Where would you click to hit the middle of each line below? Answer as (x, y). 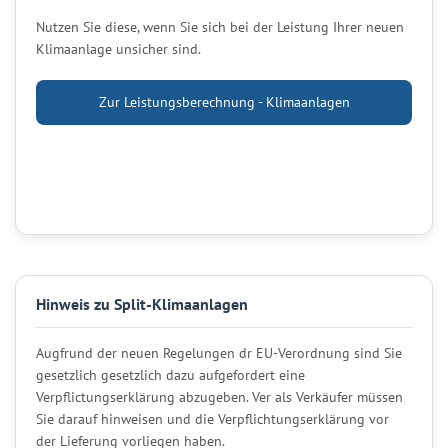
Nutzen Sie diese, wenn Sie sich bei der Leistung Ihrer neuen (220, 26)
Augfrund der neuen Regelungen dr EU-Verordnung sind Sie (219, 352)
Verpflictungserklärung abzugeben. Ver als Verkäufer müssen (219, 396)
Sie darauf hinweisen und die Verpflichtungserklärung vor (212, 418)
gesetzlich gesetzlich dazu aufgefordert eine (170, 374)
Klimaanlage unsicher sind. (118, 48)
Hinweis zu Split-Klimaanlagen (142, 303)
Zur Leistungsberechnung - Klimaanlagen (224, 101)
